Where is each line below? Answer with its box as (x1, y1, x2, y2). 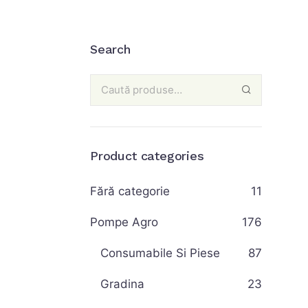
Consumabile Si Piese (100, 246, 220, 260)
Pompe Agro (90, 215, 158, 229)
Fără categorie (90, 184, 170, 198)
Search (90, 42, 131, 56)
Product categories (90, 148, 204, 163)
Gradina (100, 277, 144, 291)
